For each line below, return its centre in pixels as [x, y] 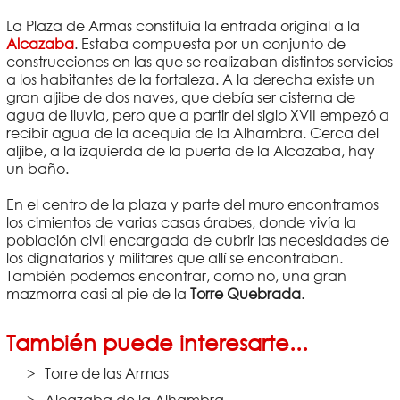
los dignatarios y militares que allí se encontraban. [174, 258]
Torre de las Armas [107, 373]
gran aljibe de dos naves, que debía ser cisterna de [180, 97]
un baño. [39, 168]
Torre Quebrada [245, 293]
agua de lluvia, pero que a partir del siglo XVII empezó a [197, 115]
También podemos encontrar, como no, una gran [176, 275]
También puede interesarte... [157, 342]
